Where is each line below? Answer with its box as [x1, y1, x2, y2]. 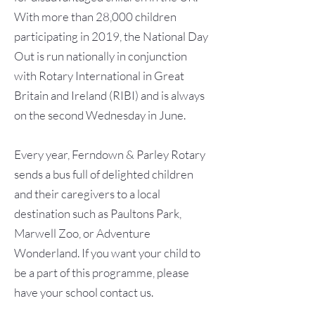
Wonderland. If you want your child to [14, 245, 200, 260]
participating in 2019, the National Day [14, 29, 208, 44]
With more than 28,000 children [14, 9, 176, 24]
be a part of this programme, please [14, 265, 189, 280]
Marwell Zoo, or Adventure [14, 226, 150, 240]
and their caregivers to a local [14, 186, 160, 201]
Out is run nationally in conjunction [14, 49, 187, 63]
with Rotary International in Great [14, 68, 184, 83]
